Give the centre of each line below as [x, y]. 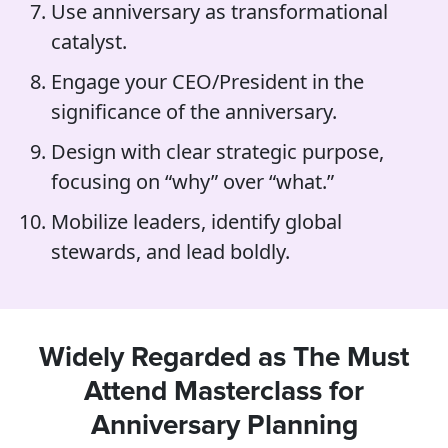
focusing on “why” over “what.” [193, 181]
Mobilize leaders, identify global [197, 221]
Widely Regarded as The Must [224, 358]
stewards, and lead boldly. [171, 251]
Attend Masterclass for [224, 392]
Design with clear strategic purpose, [218, 151]
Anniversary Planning [224, 426]
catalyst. [89, 41]
